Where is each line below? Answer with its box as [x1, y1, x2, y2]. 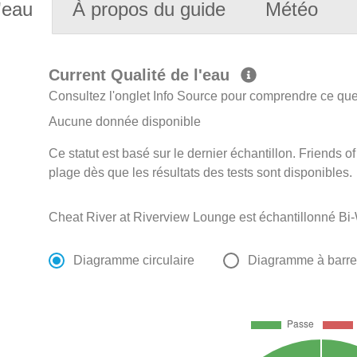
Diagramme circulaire [73, 253, 195, 268]
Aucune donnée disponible [49, 115, 202, 129]
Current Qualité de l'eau [49, 66, 235, 84]
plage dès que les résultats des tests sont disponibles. [49, 166, 353, 180]
